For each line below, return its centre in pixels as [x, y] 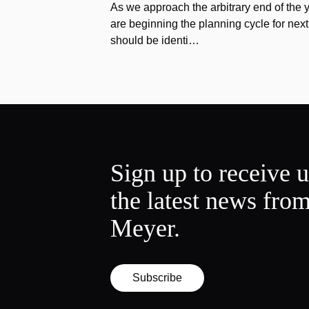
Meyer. [145, 228]
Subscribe [157, 278]
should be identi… [155, 40]
